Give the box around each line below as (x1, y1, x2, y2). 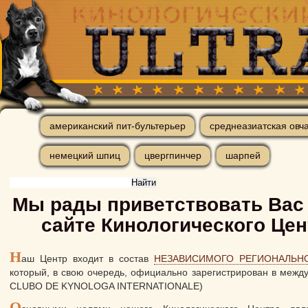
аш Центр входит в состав (21, 253, 154, 264)
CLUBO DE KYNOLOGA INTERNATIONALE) (10, 280, 203, 291)
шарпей (225, 150, 261, 161)
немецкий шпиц (49, 150, 120, 161)
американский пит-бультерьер (49, 120, 186, 131)
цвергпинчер (144, 150, 201, 161)
